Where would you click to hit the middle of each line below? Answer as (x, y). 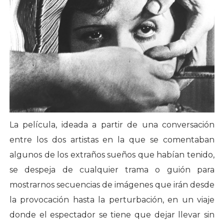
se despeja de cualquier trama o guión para (112, 170)
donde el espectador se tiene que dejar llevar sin (112, 215)
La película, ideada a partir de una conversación (112, 125)
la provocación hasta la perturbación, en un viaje (112, 200)
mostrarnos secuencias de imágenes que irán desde (112, 185)
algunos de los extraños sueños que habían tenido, (112, 155)
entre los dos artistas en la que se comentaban (112, 140)
